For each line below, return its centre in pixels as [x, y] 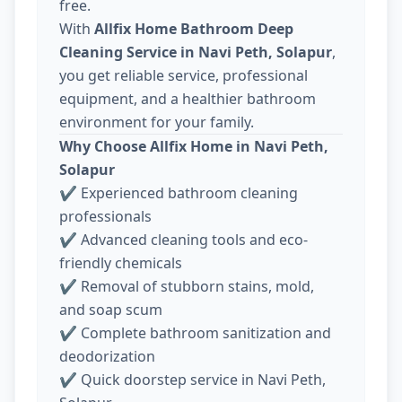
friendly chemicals [121, 262]
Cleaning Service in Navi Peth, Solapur [196, 52]
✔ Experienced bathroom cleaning [179, 192]
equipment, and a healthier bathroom [188, 98]
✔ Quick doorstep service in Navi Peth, [192, 379]
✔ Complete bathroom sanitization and [195, 332]
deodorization [107, 356]
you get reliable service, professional [184, 75]
